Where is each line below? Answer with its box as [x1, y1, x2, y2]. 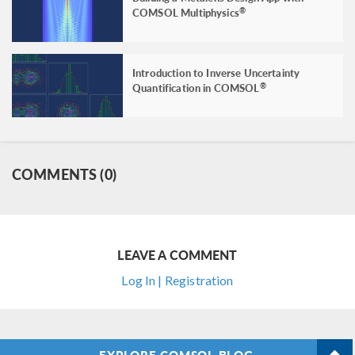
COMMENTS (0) [12, 163, 116, 184]
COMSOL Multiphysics [132, 4, 239, 20]
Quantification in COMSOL [132, 79, 260, 95]
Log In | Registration [121, 272, 234, 288]
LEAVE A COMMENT [117, 245, 238, 264]
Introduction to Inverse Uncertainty [132, 64, 300, 80]
